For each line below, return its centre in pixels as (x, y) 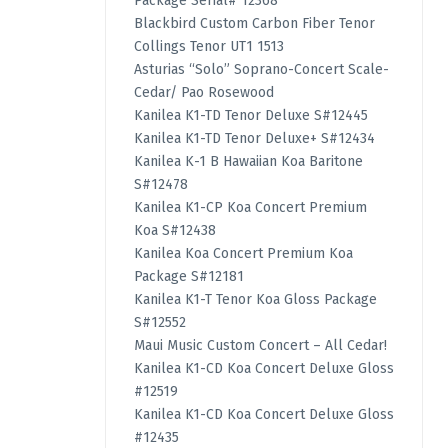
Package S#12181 (188, 276)
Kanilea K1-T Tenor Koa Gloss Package (255, 299)
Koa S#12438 (174, 230)
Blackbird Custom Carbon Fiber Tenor (254, 23)
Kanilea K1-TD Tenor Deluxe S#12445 (250, 115)
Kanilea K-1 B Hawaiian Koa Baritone (248, 161)
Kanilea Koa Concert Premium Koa (243, 253)
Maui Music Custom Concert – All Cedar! (260, 345)
